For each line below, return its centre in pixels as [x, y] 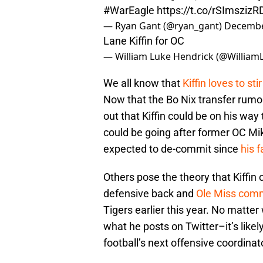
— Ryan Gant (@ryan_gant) [164, 26]
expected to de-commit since [172, 149]
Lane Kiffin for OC [144, 41]
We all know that [143, 83]
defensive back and [150, 194]
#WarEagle [129, 11]
